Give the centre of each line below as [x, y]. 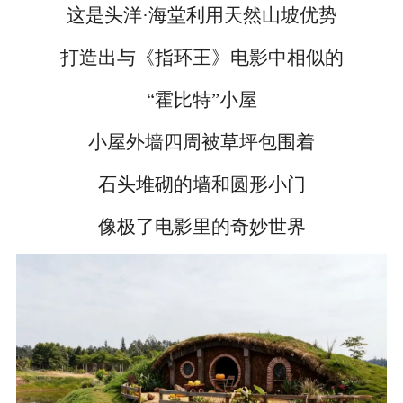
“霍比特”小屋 [201, 100]
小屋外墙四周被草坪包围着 [201, 143]
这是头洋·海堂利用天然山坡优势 [201, 16]
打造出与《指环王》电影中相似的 [201, 58]
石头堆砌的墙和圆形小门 [201, 184]
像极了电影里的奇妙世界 [201, 226]
